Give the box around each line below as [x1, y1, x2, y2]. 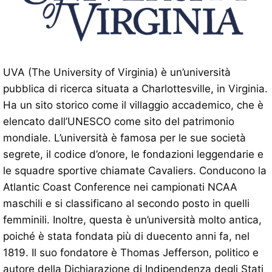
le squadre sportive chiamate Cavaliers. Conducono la [3, 164, 267, 177]
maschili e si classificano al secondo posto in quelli [3, 197, 250, 209]
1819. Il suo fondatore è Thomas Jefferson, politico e [3, 246, 259, 259]
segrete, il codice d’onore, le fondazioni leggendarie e [3, 148, 263, 160]
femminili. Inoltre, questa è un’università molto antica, [3, 213, 262, 226]
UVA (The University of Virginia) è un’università [3, 66, 231, 78]
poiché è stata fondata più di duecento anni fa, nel [3, 229, 250, 242]
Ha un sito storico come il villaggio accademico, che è [3, 98, 263, 111]
